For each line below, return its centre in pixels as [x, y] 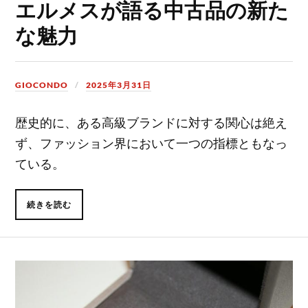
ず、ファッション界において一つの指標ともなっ [152, 143]
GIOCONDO [42, 85]
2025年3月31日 [119, 85]
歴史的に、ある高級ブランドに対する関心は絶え [152, 123]
